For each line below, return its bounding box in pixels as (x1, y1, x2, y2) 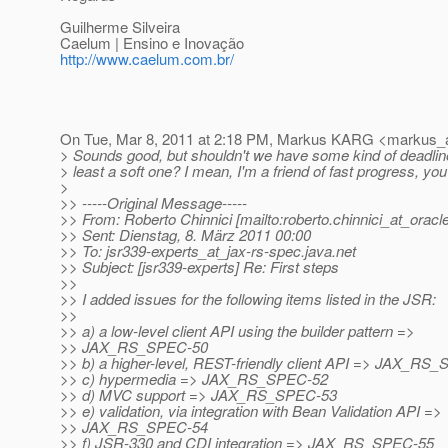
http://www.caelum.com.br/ (60, 48, 234, 70)
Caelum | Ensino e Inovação (60, 32, 244, 54)
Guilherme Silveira (60, 16, 180, 38)
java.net (305, 240, 356, 262)
